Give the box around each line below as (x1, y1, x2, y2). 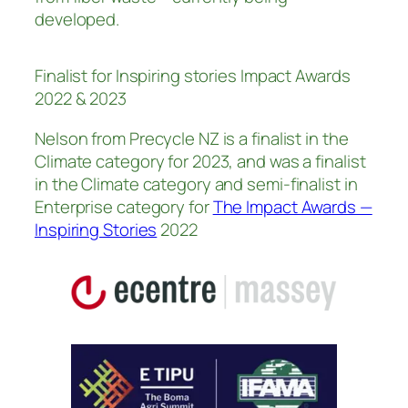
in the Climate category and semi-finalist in (35, 171, 358, 196)
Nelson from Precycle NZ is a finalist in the (35, 126, 349, 150)
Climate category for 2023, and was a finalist (35, 148, 366, 173)
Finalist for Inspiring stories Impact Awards (35, 64, 351, 88)
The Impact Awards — (212, 194, 372, 219)
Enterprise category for (35, 194, 213, 219)
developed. (35, 7, 120, 32)
